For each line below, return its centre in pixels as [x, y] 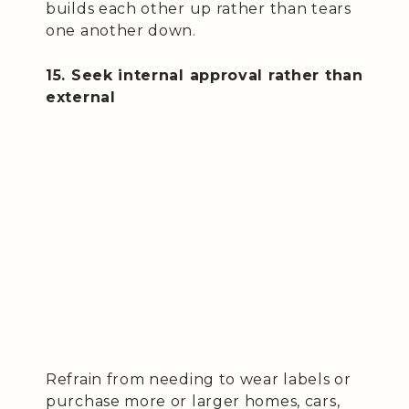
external [81, 97]
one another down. [121, 30]
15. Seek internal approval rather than [204, 75]
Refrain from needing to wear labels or [199, 379]
